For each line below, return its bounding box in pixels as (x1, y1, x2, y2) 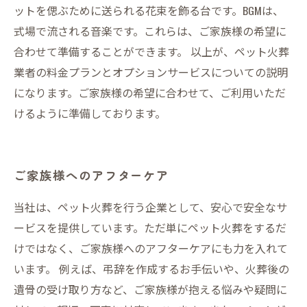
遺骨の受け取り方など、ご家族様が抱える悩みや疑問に (14, 281, 287, 297)
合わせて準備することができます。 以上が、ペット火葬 (14, 43, 289, 60)
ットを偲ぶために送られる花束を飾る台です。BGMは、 (14, 2, 284, 19)
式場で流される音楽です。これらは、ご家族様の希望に (14, 23, 286, 39)
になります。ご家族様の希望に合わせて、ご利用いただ (14, 84, 286, 101)
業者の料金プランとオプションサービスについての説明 (14, 64, 288, 80)
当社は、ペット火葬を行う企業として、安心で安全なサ (14, 199, 287, 215)
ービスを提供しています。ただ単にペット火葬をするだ (14, 219, 286, 236)
